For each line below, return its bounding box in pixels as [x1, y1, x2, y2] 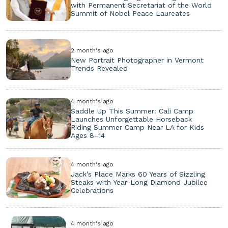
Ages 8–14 [71, 131, 105, 139]
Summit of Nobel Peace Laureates [71, 9, 190, 17]
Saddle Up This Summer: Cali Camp [71, 106, 194, 115]
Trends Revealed [71, 64, 128, 72]
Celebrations [71, 186, 114, 194]
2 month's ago [71, 46, 114, 54]
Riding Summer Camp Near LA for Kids [71, 123, 205, 131]
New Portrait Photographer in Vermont [71, 55, 204, 64]
